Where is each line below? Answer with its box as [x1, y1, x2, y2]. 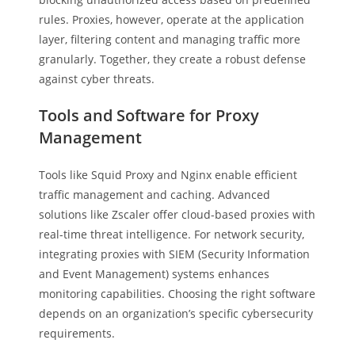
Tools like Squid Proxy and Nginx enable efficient [39, 167, 298, 182]
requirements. [39, 326, 116, 341]
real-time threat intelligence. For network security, [39, 227, 305, 242]
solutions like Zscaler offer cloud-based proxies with [39, 207, 316, 222]
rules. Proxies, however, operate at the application [39, 12, 305, 27]
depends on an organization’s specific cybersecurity [39, 306, 314, 321]
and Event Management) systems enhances [39, 266, 270, 281]
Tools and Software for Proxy [39, 105, 260, 126]
